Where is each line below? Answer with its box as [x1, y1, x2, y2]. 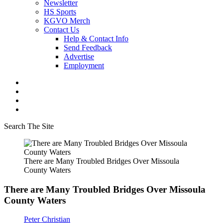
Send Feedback [64, 43, 112, 52]
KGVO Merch [44, 16, 90, 25]
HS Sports [44, 7, 76, 16]
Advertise [64, 52, 94, 61]
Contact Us [44, 25, 79, 34]
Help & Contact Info [64, 34, 128, 43]
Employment [64, 61, 104, 70]
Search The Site [4, 122, 54, 130]
